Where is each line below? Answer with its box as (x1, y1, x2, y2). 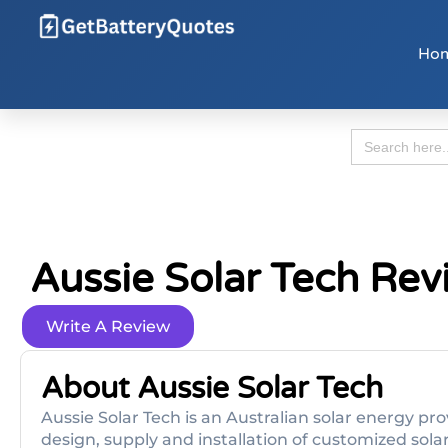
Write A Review (46, 317, 170, 336)
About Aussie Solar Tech (41, 370, 383, 407)
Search (350, 126, 399, 145)
